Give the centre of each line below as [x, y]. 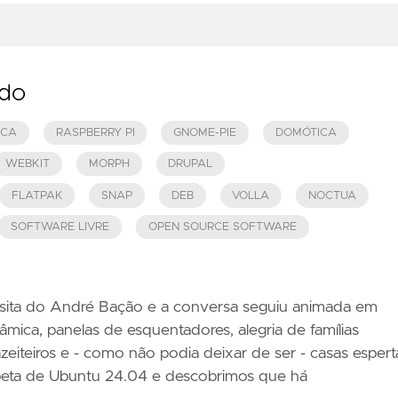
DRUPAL [191, 164]
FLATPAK [37, 195]
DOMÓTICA [306, 132]
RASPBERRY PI [95, 132]
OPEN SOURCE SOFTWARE [222, 227]
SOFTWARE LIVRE [60, 227]
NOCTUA [332, 195]
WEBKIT [28, 164]
